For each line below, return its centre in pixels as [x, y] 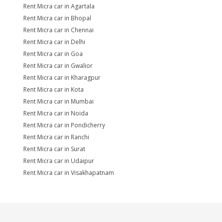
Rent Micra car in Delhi [54, 42]
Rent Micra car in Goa [53, 54]
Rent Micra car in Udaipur [59, 161]
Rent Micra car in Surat [54, 149]
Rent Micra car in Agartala [59, 6]
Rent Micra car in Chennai [58, 30]
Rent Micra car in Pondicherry [64, 125]
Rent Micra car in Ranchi [56, 137]
